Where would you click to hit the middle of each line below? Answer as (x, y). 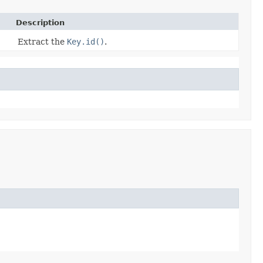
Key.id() (86, 41)
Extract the (42, 41)
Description (40, 22)
